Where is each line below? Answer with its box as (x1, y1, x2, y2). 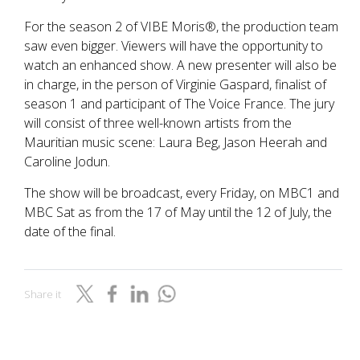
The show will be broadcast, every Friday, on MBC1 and (24, 184, 339, 202)
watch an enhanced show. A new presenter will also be (24, 56, 337, 75)
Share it (24, 287, 61, 302)
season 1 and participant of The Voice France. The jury (24, 95, 334, 113)
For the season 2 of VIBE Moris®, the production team (24, 18, 338, 36)
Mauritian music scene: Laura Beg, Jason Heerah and (24, 133, 327, 152)
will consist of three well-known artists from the (24, 114, 292, 133)
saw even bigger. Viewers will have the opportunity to (24, 37, 323, 55)
